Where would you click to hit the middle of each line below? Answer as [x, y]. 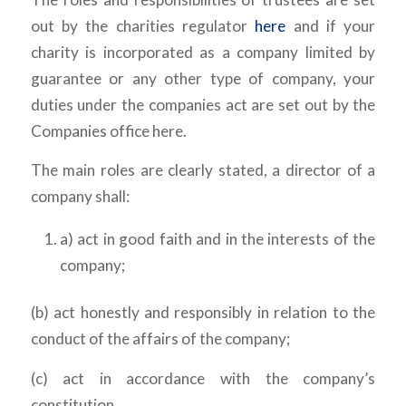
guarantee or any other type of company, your [203, 78]
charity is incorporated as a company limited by [203, 52]
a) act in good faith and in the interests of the [217, 239]
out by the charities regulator [143, 25]
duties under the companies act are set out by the [203, 104]
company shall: [80, 197]
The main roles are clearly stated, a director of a [203, 170]
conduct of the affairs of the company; [160, 339]
